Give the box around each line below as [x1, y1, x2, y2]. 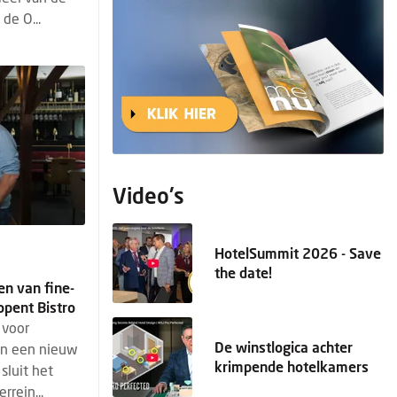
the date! [214, 264, 272, 281]
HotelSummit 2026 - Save [214, 245, 381, 261]
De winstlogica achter [214, 339, 353, 355]
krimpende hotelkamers [214, 358, 369, 375]
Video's [113, 183, 184, 208]
